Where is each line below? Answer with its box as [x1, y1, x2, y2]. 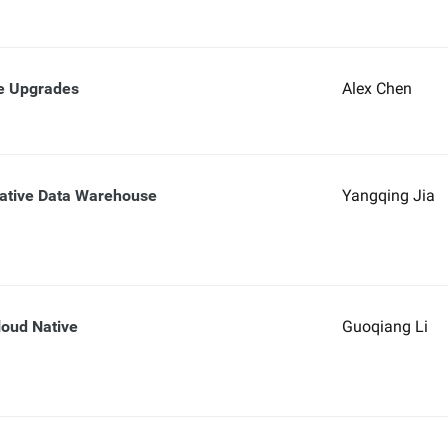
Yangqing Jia [341, 186, 435, 205]
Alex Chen [341, 79, 412, 98]
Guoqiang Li [341, 317, 428, 336]
